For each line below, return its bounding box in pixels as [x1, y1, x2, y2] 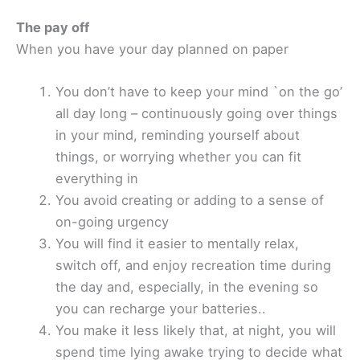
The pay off [16, 19, 89, 36]
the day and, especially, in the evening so [55, 279, 319, 296]
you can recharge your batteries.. [55, 301, 267, 317]
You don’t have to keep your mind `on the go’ [55, 84, 343, 100]
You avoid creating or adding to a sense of [55, 192, 325, 209]
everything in [55, 170, 139, 187]
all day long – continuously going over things [55, 105, 338, 122]
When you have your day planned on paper [16, 41, 288, 58]
